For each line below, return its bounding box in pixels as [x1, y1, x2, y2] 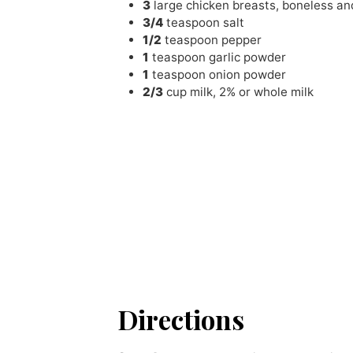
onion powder [209, 66, 287, 82]
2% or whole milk [219, 84, 314, 99]
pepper [221, 32, 262, 47]
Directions [117, 301, 245, 336]
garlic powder [209, 49, 287, 65]
